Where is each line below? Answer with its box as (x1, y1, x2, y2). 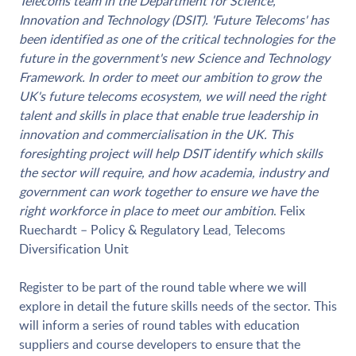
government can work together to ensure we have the (19, 183, 318, 201)
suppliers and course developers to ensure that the (19, 335, 300, 354)
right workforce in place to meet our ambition (19, 202, 273, 220)
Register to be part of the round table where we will (19, 278, 307, 296)
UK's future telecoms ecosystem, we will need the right (19, 87, 326, 106)
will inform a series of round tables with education (19, 316, 300, 335)
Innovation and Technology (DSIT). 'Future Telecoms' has (19, 11, 329, 29)
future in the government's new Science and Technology (19, 49, 330, 68)
